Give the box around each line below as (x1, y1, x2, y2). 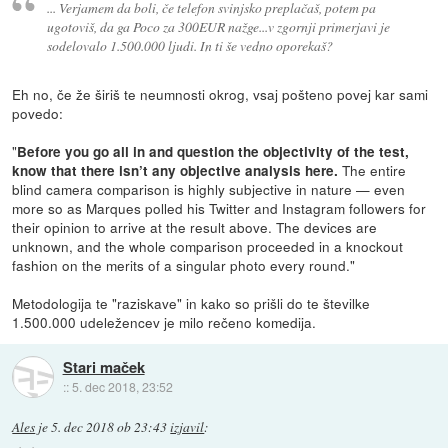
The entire (338, 159, 407, 180)
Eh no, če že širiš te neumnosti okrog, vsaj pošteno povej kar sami (12, 83, 429, 104)
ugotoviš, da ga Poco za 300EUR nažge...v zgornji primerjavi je (46, 16, 390, 36)
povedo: (12, 102, 64, 123)
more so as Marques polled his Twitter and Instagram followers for (12, 197, 427, 218)
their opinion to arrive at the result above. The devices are (12, 216, 378, 237)
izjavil (170, 417, 205, 436)
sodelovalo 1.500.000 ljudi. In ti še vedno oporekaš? (46, 35, 333, 55)
